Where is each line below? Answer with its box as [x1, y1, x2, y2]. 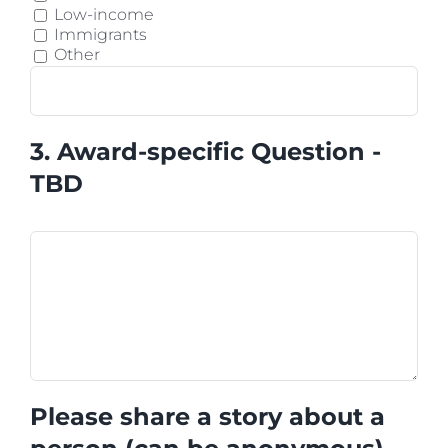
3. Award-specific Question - [30, 136, 381, 166]
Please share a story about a [30, 401, 385, 431]
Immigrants [54, 25, 147, 45]
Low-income [54, 4, 154, 24]
